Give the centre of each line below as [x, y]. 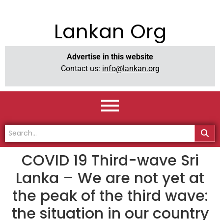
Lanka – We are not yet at [110, 179]
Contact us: [81, 69]
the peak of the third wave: [110, 196]
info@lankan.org [131, 69]
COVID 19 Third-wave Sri [110, 161]
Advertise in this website [110, 57]
